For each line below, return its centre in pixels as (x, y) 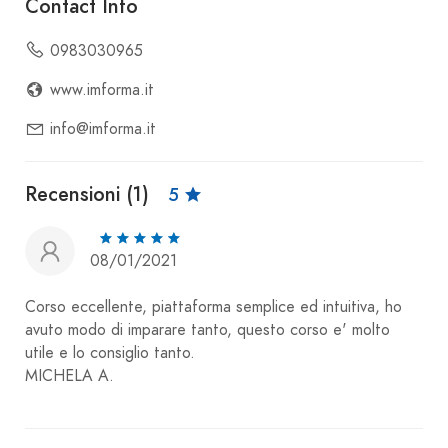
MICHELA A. (69, 376)
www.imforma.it (102, 89)
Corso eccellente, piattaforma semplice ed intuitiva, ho (213, 307)
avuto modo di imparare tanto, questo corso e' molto (207, 330)
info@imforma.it (103, 129)
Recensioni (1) (90, 194)
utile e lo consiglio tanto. (110, 353)
